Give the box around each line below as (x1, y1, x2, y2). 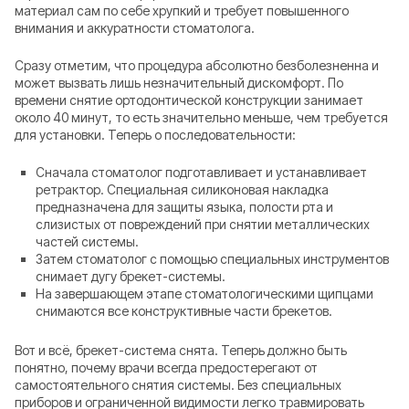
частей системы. (36, 234, 140, 250)
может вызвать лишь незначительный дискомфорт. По (15, 75, 343, 91)
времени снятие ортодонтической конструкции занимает (15, 92, 363, 109)
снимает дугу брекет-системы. (36, 268, 226, 285)
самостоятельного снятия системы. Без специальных (15, 376, 341, 393)
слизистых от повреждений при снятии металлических (36, 216, 371, 233)
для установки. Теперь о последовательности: (15, 127, 296, 143)
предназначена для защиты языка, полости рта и (36, 199, 334, 215)
